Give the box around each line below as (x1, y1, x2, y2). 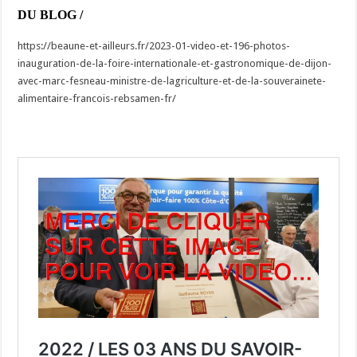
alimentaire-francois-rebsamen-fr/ (18, 92, 177, 104)
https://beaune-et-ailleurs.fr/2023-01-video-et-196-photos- (18, 39, 291, 52)
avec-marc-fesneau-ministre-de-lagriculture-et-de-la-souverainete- (18, 74, 327, 87)
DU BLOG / (18, 7, 84, 22)
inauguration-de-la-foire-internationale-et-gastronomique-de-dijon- (18, 57, 332, 69)
